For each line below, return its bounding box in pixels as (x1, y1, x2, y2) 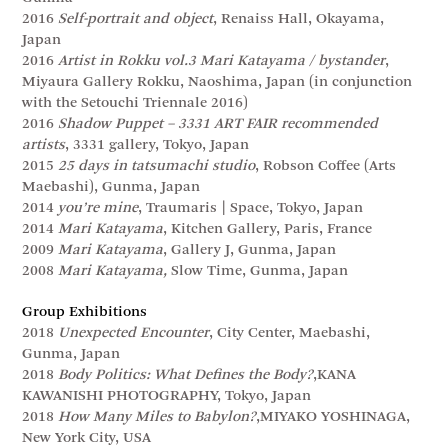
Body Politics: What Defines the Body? (58, 367, 314, 383)
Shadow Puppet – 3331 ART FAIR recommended (58, 116, 379, 132)
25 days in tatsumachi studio (58, 158, 256, 174)
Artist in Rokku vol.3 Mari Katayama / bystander (58, 53, 386, 69)
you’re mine (58, 200, 139, 216)
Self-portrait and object (58, 11, 214, 27)
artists (22, 137, 66, 153)
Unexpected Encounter (58, 325, 210, 341)
